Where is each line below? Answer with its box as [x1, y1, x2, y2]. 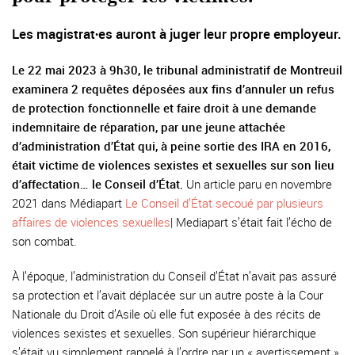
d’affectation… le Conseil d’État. [12, 176, 183, 192]
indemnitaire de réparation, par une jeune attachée [12, 119, 285, 135]
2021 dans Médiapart [12, 195, 125, 211]
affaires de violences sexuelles [12, 214, 170, 230]
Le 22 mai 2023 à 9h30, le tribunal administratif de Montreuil [12, 62, 342, 78]
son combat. [12, 233, 77, 249]
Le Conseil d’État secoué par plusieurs [125, 195, 323, 211]
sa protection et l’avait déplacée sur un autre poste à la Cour [12, 287, 323, 303]
